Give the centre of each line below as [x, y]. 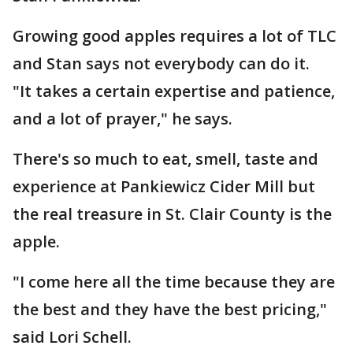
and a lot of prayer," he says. [123, 119]
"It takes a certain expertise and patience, [174, 91]
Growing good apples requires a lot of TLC [175, 36]
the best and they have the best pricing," [170, 309]
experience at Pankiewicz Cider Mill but [164, 186]
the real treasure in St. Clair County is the [172, 214]
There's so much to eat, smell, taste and [165, 159]
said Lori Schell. [72, 337]
